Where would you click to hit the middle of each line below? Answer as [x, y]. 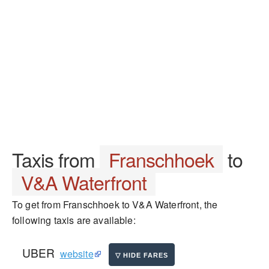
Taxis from [56, 159]
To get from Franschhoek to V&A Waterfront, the [115, 204]
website [77, 254]
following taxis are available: [74, 220]
